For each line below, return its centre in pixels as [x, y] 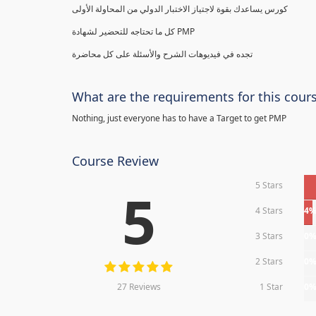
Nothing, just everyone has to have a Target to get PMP [179, 118]
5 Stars [269, 185]
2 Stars [269, 261]
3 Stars [269, 236]
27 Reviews [139, 287]
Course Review [115, 161]
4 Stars [269, 211]
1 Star [272, 287]
